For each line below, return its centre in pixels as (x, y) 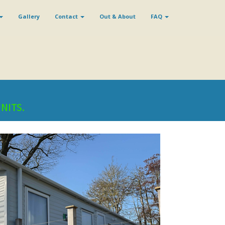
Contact (67, 16)
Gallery (29, 16)
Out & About (118, 16)
